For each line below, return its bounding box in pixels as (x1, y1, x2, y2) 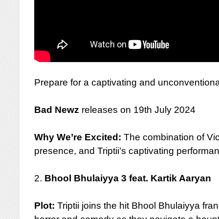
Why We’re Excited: (34, 132, 122, 142)
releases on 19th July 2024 (79, 105, 196, 115)
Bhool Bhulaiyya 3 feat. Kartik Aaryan (44, 173, 212, 183)
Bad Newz (34, 105, 80, 115)
